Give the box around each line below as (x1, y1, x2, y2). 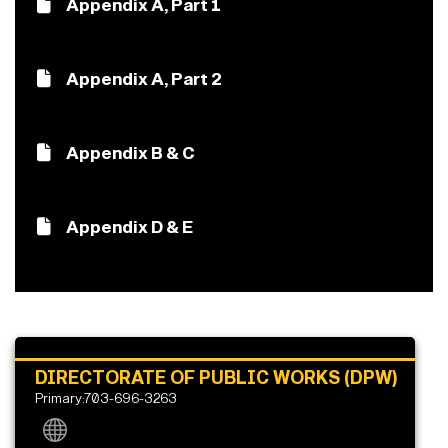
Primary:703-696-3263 (34, 390, 177, 408)
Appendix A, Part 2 (66, 69, 222, 91)
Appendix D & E (66, 217, 193, 239)
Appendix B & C (66, 143, 195, 165)
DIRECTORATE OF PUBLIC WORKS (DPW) (35, 367, 398, 390)
